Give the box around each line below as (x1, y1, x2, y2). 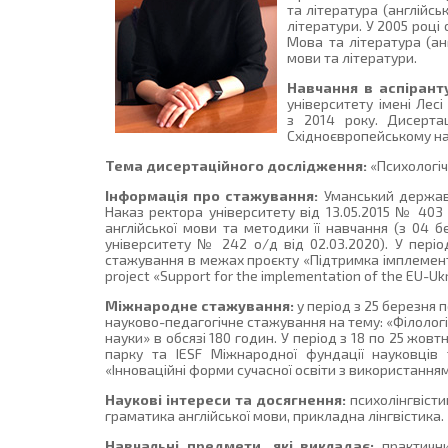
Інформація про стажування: (105, 187, 319, 205)
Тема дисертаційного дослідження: (105, 157, 368, 175)
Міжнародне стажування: (105, 297, 295, 315)
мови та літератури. (287, 49, 418, 67)
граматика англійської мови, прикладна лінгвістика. (105, 407, 445, 425)
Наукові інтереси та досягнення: (105, 391, 346, 409)
